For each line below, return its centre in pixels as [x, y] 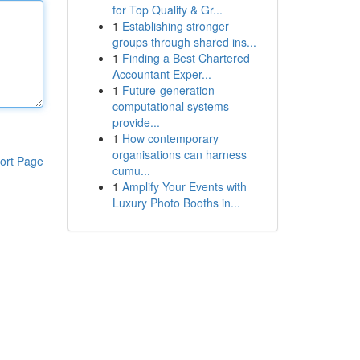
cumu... [131, 170]
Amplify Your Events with [184, 186]
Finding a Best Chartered [186, 58]
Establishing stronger [175, 26]
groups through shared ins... [184, 42]
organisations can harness [179, 154]
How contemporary [170, 138]
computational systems [170, 106]
